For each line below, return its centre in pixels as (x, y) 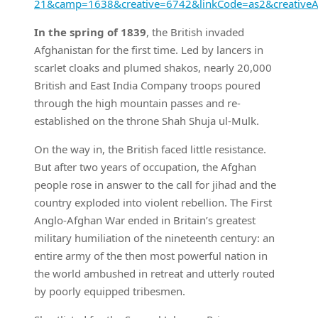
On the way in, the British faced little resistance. (150, 149)
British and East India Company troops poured (147, 86)
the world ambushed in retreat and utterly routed (154, 274)
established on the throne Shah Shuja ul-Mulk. (147, 121)
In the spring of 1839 (90, 32)
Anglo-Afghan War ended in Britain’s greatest (145, 220)
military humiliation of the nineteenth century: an (154, 238)
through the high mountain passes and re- (137, 103)
